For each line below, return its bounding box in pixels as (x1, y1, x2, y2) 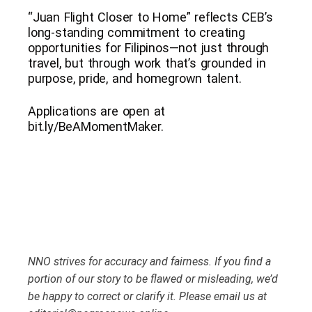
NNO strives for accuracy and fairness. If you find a (28, 254, 271, 268)
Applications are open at (28, 103, 166, 118)
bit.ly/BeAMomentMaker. (28, 118, 164, 134)
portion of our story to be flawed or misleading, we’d (28, 272, 278, 286)
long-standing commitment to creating (28, 24, 245, 40)
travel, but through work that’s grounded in (28, 55, 266, 70)
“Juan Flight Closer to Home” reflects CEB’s (28, 9, 273, 24)
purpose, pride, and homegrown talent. (28, 70, 242, 86)
